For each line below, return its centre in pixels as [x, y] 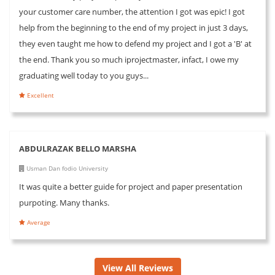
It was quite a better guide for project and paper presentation [131, 186]
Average [38, 222]
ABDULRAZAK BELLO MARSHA [78, 148]
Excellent [40, 95]
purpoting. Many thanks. [64, 202]
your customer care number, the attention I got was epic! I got [132, 11]
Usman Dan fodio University [66, 168]
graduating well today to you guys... [84, 75]
